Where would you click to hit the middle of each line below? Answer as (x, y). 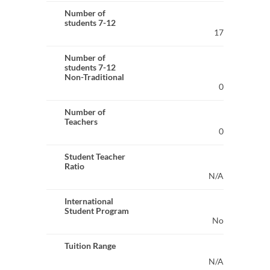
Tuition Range (90, 246)
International (89, 201)
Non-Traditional (94, 77)
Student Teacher (95, 156)
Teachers (81, 121)
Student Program (96, 211)
